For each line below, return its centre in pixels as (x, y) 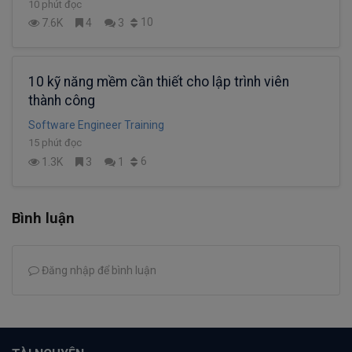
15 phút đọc (55, 143)
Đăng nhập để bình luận (98, 271)
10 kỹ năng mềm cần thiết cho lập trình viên (159, 82)
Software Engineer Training (96, 125)
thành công (62, 101)
